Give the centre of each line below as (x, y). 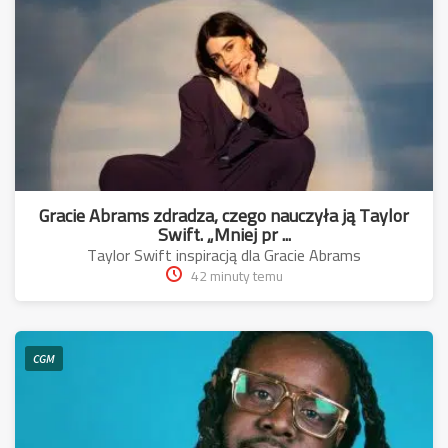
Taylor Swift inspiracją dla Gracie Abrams (224, 255)
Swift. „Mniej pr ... (224, 235)
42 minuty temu (236, 276)
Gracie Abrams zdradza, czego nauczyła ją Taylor (224, 216)
